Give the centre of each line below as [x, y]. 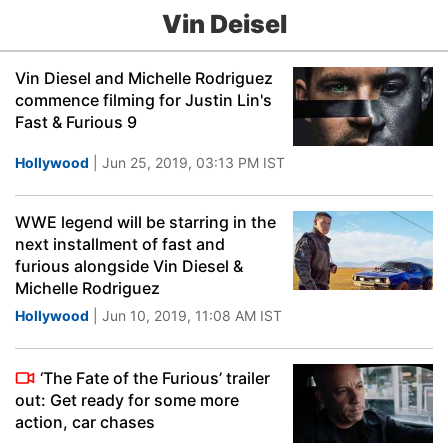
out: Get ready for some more [127, 400]
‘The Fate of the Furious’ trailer [155, 378]
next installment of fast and [120, 244]
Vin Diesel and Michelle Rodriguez [144, 78]
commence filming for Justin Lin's [143, 100]
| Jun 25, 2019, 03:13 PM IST [187, 162]
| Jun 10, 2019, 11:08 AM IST [185, 315]
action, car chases [85, 422]
